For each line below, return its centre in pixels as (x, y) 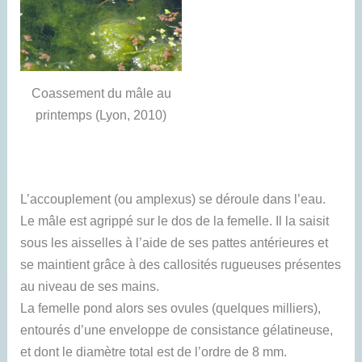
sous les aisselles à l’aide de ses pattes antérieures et (175, 243)
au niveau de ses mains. (90, 286)
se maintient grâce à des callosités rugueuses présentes (181, 265)
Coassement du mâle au (101, 93)
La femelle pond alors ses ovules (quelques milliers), (171, 308)
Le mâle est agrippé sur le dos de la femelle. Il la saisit (175, 221)
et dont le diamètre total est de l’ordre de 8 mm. (154, 352)
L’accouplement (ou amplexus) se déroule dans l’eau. (173, 199)
